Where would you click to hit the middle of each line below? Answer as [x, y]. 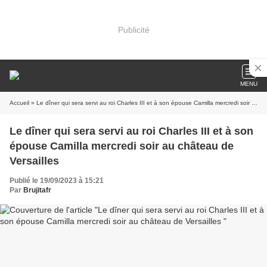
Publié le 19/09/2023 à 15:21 [57, 181]
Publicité [133, 30]
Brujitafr [37, 190]
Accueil [19, 103]
